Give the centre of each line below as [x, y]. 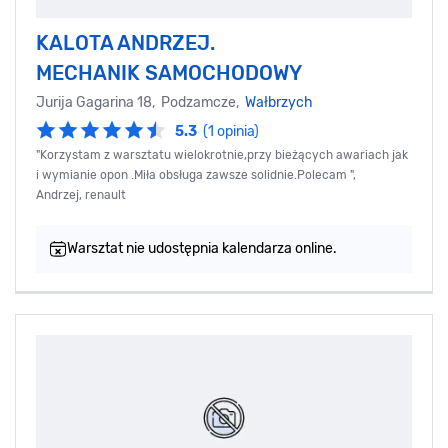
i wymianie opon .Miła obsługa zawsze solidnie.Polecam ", [196, 175]
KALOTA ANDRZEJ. [125, 43]
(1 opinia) [231, 132]
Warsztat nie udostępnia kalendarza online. [202, 249]
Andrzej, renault [81, 195]
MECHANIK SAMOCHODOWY [169, 73]
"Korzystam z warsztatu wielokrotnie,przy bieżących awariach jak [222, 155]
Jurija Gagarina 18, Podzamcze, [140, 103]
